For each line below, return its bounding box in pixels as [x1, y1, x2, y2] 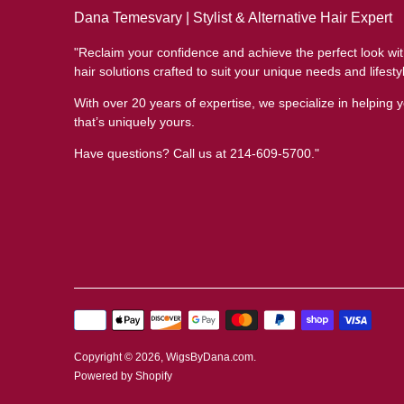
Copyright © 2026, [74, 351, 166, 364]
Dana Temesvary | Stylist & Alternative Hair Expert [74, 10, 392, 26]
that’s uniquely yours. [74, 115, 195, 130]
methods [73, 323, 128, 339]
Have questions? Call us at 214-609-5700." [74, 146, 319, 161]
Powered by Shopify [74, 370, 172, 383]
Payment [73, 307, 130, 323]
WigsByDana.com [166, 351, 253, 364]
